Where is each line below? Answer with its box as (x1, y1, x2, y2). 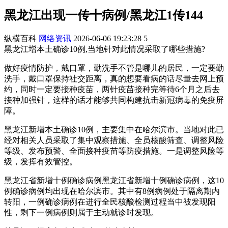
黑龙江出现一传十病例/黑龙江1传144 (4, 8, 203, 22)
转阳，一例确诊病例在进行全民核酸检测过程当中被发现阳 (4, 197, 216, 206)
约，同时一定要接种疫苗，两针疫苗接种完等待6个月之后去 (4, 84, 220, 94)
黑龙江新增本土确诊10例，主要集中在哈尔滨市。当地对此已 (4, 125, 224, 134)
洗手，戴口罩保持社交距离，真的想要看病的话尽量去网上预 (4, 74, 224, 83)
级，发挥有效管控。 (4, 157, 77, 166)
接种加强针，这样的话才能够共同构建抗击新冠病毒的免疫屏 (4, 95, 224, 104)
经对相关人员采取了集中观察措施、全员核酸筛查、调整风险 (4, 135, 224, 145)
